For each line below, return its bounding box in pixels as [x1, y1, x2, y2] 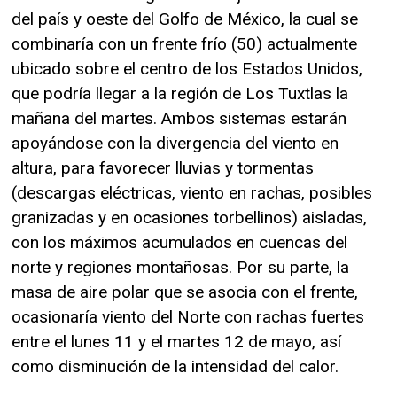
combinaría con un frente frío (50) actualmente [12, 33, 357, 54]
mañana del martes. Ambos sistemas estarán [12, 107, 346, 128]
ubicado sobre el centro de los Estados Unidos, [12, 58, 362, 79]
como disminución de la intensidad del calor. [12, 355, 339, 377]
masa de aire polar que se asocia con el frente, [12, 281, 358, 302]
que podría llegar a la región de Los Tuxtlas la [12, 82, 348, 104]
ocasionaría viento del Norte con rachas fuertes [12, 306, 364, 327]
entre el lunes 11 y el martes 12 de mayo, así [12, 331, 341, 352]
